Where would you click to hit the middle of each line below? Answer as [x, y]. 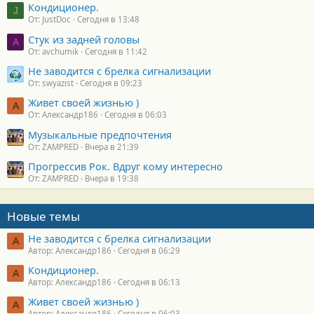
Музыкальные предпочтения [100, 134]
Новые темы [43, 217]
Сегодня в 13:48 [108, 20]
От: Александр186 [63, 115]
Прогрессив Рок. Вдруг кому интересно [125, 166]
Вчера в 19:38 [112, 179]
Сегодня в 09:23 [111, 83]
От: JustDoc [49, 20]
